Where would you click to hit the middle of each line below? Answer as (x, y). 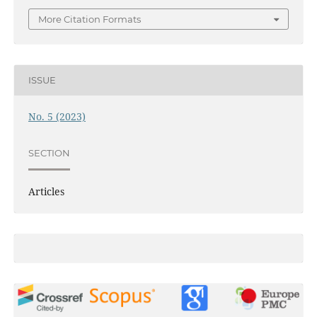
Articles (46, 191)
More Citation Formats (90, 19)
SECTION (49, 153)
